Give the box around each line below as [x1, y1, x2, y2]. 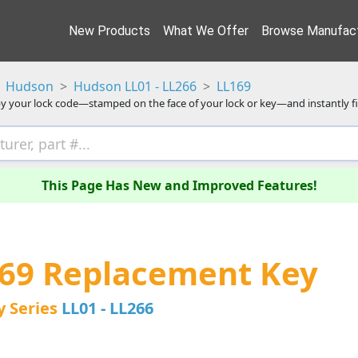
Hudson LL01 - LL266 [74, 78, 197, 95]
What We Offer [163, 22, 249, 38]
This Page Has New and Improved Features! [41, 177, 317, 195]
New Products [69, 22, 150, 38]
